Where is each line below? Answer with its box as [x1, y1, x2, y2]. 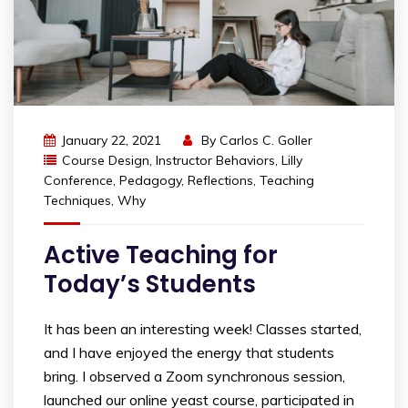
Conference [44, 172, 113, 189]
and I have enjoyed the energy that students [44, 343, 334, 362]
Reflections [188, 172, 253, 189]
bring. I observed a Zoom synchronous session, [44, 367, 345, 386]
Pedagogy [119, 172, 181, 189]
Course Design [62, 152, 149, 169]
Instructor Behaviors [156, 152, 275, 169]
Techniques [44, 192, 111, 209]
